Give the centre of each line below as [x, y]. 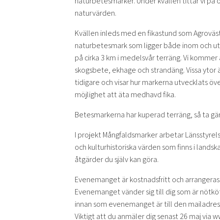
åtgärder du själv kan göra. [117, 159]
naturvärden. [96, 13]
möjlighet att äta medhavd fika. [125, 95]
